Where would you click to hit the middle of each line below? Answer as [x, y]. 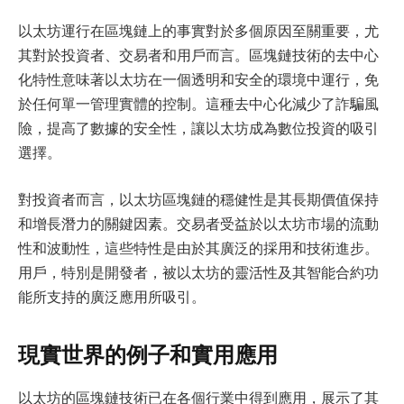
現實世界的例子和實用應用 [148, 354]
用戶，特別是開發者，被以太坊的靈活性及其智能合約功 [198, 272]
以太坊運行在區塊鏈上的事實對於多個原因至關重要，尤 [198, 31]
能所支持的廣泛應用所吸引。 [112, 296]
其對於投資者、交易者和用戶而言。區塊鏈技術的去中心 [198, 55]
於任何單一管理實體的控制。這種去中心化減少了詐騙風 [198, 104]
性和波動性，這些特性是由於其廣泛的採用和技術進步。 [198, 248]
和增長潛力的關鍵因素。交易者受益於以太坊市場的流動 [198, 223]
